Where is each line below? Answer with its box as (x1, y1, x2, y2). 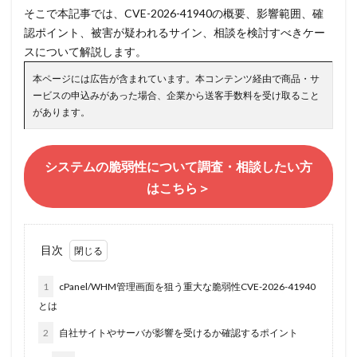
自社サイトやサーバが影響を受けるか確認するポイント (57, 327, 298, 339)
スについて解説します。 (24, 45, 147, 58)
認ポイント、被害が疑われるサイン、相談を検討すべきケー (24, 25, 325, 39)
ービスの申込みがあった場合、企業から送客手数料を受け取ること (33, 89, 320, 101)
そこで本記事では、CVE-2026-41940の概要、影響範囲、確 (24, 6, 324, 20)
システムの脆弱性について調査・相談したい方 (45, 158, 312, 174)
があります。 (33, 106, 90, 118)
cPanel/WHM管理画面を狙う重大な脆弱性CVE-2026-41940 (57, 280, 316, 292)
